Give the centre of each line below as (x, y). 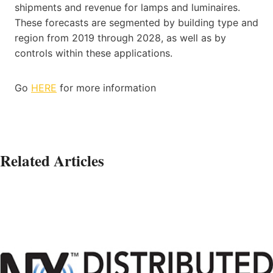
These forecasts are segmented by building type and (136, 22)
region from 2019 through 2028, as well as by (120, 37)
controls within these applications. (94, 53)
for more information (106, 87)
